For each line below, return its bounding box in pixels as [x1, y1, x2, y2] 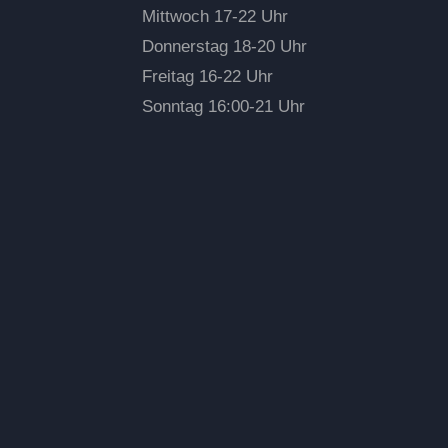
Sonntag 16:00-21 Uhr [142, 97, 306, 117]
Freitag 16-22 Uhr [142, 67, 274, 87]
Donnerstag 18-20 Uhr [142, 37, 308, 57]
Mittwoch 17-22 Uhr [142, 7, 289, 27]
